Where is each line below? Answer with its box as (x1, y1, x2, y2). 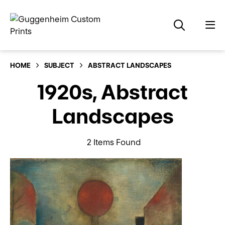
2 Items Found (87, 137, 141, 147)
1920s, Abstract (37, 80, 188, 104)
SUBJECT (44, 61, 74, 69)
